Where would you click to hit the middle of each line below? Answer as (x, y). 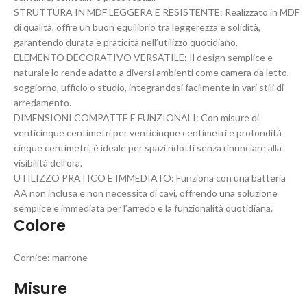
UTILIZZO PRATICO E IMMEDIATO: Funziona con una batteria (150, 178)
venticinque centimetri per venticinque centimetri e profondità (148, 133)
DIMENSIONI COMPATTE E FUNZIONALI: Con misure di (136, 118)
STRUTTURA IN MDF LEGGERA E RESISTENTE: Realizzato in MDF (157, 12)
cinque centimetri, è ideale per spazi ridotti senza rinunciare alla (148, 148)
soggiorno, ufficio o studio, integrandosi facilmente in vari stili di (149, 87)
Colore (40, 226)
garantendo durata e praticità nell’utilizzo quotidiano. (126, 42)
